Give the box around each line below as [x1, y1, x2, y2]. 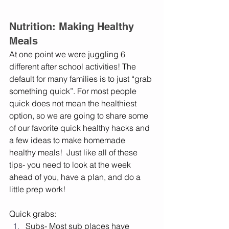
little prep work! [9, 184, 67, 195]
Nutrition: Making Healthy [9, 20, 137, 33]
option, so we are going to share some [9, 110, 150, 121]
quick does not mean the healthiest [9, 98, 139, 109]
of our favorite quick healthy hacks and [9, 123, 152, 133]
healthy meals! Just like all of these [9, 147, 140, 158]
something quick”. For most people [9, 86, 139, 97]
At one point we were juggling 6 [9, 49, 127, 60]
